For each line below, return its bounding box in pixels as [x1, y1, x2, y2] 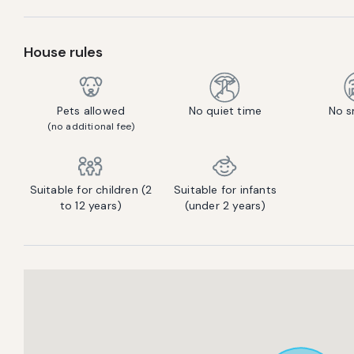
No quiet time [188, 104, 262, 118]
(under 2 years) [184, 198, 266, 213]
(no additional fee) [47, 120, 135, 133]
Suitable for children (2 [29, 183, 153, 197]
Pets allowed [56, 104, 126, 118]
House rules [24, 43, 103, 62]
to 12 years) [59, 198, 122, 213]
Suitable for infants [174, 183, 277, 197]
